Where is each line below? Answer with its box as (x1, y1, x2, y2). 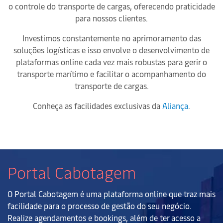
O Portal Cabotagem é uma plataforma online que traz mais (7, 188, 216, 199)
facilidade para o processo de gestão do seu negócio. (7, 200, 192, 211)
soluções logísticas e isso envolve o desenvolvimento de (13, 44, 210, 55)
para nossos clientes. (75, 12, 148, 23)
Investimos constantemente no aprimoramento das (22, 32, 201, 43)
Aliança (162, 100, 190, 111)
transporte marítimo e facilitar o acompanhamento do (17, 68, 206, 79)
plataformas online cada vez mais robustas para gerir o (16, 56, 207, 67)
